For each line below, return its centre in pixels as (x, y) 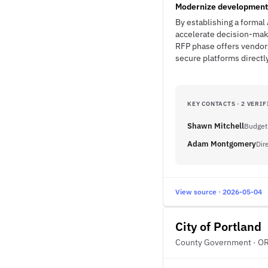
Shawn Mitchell (216, 126)
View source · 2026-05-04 (219, 192)
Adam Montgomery (222, 144)
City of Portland (218, 226)
